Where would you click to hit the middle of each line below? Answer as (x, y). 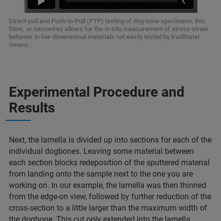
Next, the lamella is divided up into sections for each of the (110, 140)
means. (19, 44)
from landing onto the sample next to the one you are (101, 174)
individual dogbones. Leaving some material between (101, 151)
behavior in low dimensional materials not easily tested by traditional (104, 37)
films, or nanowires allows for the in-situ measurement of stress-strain (109, 29)
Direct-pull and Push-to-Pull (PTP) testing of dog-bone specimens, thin (107, 21)
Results (32, 108)
